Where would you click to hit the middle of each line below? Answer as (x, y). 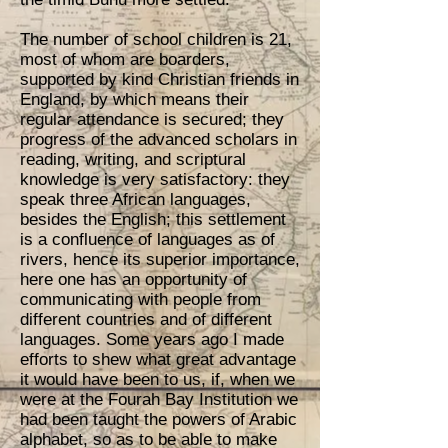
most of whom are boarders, (125, 59)
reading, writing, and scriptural (133, 159)
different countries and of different (146, 319)
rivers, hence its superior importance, (160, 259)
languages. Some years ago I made (152, 339)
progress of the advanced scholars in (158, 139)
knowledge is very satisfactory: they (155, 179)
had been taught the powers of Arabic (158, 419)
